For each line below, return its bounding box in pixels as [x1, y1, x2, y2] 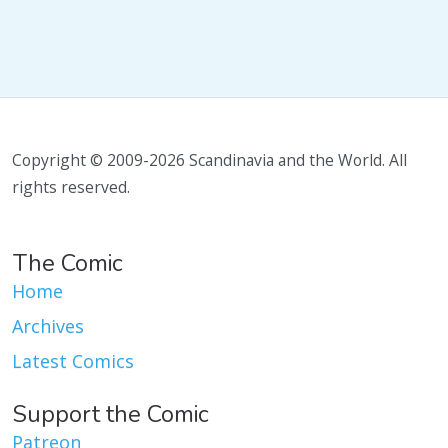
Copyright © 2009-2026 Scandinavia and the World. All [12, 149, 407, 171]
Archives [12, 314, 84, 338]
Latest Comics [12, 349, 134, 373]
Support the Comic [13, 398, 209, 430]
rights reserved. [12, 176, 130, 198]
